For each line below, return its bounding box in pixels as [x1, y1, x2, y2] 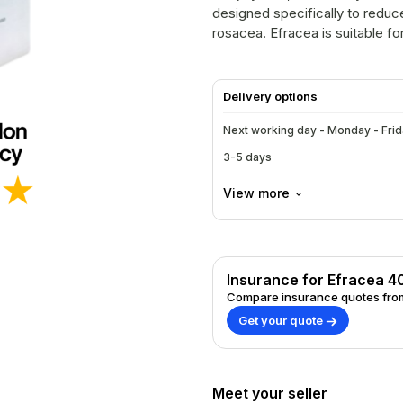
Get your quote [238, 313, 326, 327]
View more [223, 185, 290, 201]
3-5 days [223, 150, 272, 164]
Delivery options [223, 89, 318, 103]
